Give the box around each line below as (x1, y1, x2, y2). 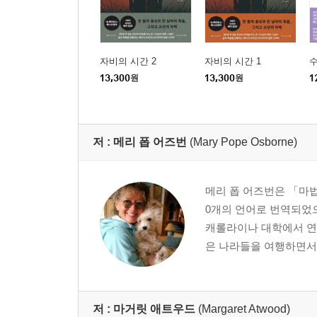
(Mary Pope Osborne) (190, 135, 297, 148)
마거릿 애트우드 (113, 302, 195, 315)
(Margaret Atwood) (198, 302, 290, 315)
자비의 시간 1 (204, 55, 261, 67)
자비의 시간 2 (100, 55, 156, 67)
